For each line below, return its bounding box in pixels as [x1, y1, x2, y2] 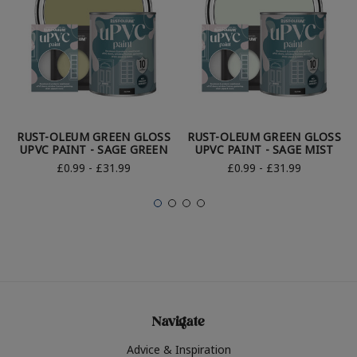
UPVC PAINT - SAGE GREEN [20, 142, 167, 158]
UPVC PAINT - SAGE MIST [194, 142, 334, 158]
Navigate [152, 313, 205, 335]
